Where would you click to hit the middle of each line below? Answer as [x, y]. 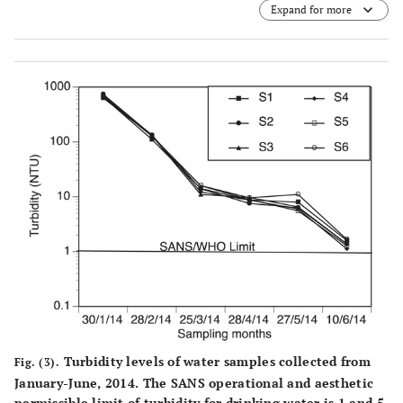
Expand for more [311, 10]
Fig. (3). [37, 363]
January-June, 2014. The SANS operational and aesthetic [194, 383]
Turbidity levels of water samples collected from [215, 362]
